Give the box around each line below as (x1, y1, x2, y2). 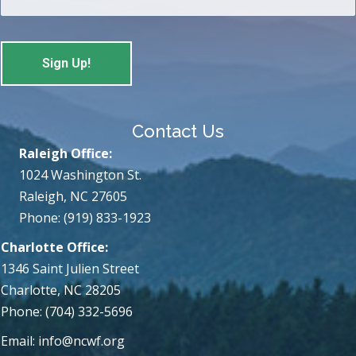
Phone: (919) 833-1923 (19, 208, 151, 226)
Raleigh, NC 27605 (19, 187, 127, 205)
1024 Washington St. (19, 165, 141, 184)
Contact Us (132, 120, 224, 141)
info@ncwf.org (38, 331, 125, 350)
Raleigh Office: (19, 144, 112, 162)
